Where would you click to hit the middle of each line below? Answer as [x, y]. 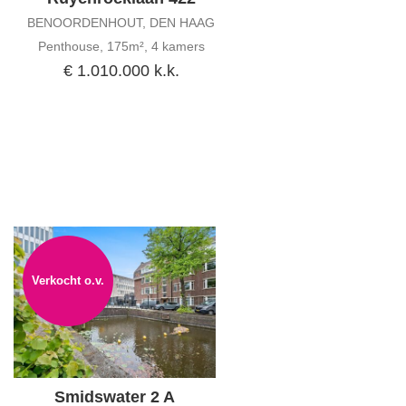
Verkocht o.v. [68, 280]
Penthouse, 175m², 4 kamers [121, 47]
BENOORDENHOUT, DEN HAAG [121, 23]
